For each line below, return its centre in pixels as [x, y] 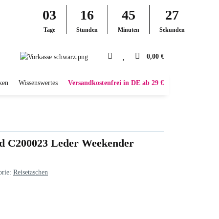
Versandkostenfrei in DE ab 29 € [116, 83]
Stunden [87, 30]
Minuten [128, 30]
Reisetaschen [31, 172]
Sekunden [172, 30]
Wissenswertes [38, 83]
